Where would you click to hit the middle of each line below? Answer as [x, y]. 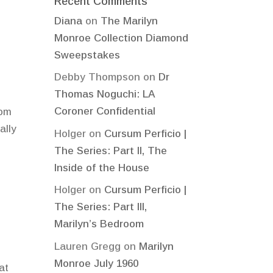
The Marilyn [129, 21]
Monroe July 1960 [97, 263]
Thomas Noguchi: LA [105, 94]
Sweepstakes [87, 55]
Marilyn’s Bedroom [99, 224]
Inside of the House [102, 168]
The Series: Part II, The [111, 151]
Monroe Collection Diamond [122, 38]
